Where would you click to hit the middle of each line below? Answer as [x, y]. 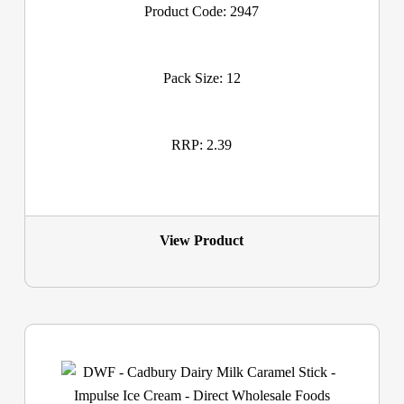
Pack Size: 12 [202, 78]
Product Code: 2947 [202, 12]
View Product [202, 240]
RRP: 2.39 [202, 145]
